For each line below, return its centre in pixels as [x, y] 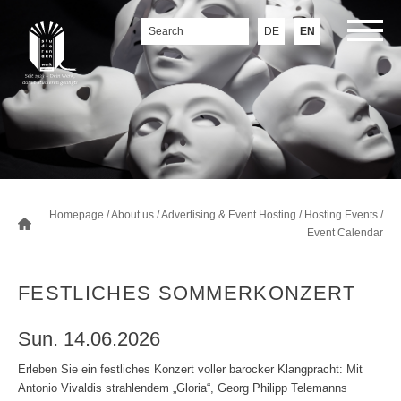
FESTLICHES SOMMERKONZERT [187, 293]
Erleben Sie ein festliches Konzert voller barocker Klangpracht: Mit [190, 369]
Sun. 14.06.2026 [89, 339]
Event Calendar [345, 233]
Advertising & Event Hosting [229, 215]
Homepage [77, 215]
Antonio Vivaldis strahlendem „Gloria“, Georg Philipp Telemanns [183, 388]
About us [132, 215]
